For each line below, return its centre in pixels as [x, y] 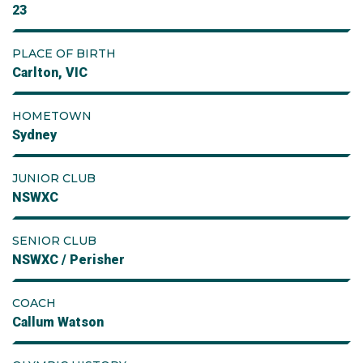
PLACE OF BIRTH [64, 53]
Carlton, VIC [50, 73]
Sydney [34, 135]
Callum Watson [58, 322]
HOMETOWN [52, 116]
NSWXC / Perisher [68, 260]
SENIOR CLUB [54, 241]
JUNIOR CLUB [54, 178]
